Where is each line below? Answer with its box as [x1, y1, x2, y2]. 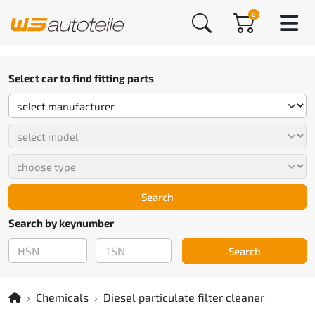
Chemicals [36, 290, 89, 304]
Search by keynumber [8, 217, 114, 229]
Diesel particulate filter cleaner [103, 290, 264, 304]
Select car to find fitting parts [8, 72, 154, 84]
